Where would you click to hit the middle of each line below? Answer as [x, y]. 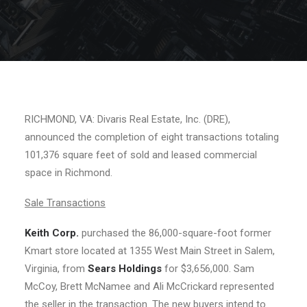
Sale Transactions [65, 203]
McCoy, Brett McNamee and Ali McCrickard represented [149, 286]
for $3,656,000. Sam [208, 269]
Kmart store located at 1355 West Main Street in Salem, [150, 251]
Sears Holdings [125, 269]
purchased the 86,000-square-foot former [176, 233]
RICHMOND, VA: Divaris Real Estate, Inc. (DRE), [127, 119]
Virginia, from [56, 269]
